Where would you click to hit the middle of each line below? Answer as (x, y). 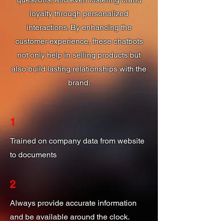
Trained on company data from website (77, 141)
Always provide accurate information (73, 203)
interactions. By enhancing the (79, 27)
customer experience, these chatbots (79, 41)
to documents (33, 154)
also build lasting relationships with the (79, 69)
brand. (79, 82)
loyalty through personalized (79, 13)
